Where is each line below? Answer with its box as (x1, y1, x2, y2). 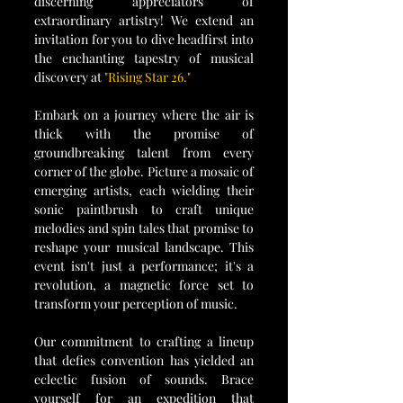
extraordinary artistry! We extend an (34, 12, 254, 29)
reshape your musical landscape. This (34, 238, 254, 255)
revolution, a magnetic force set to (34, 276, 254, 293)
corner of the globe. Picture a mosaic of (34, 163, 254, 180)
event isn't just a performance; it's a (34, 257, 254, 274)
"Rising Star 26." (104, 68, 191, 85)
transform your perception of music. (34, 295, 237, 312)
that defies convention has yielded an (34, 352, 254, 369)
